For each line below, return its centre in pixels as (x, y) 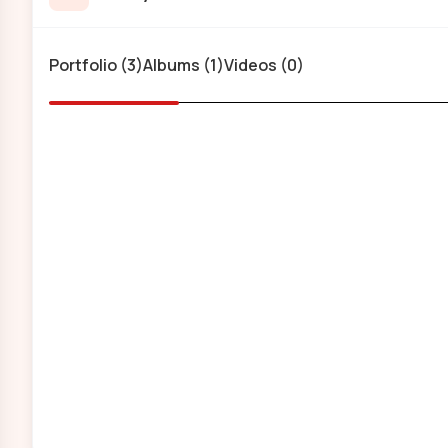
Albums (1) (183, 65)
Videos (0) (264, 65)
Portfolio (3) (96, 65)
